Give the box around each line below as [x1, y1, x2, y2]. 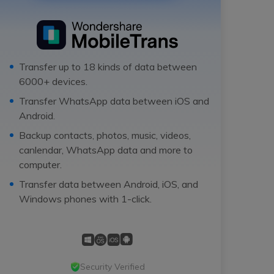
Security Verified [80, 261, 145, 272]
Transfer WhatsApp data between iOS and [19, 95, 209, 108]
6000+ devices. [19, 75, 87, 88]
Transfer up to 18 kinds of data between [19, 61, 197, 73]
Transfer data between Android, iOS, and [19, 178, 198, 191]
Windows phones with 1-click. [19, 193, 152, 206]
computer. [19, 158, 62, 171]
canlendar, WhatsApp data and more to [19, 144, 193, 157]
